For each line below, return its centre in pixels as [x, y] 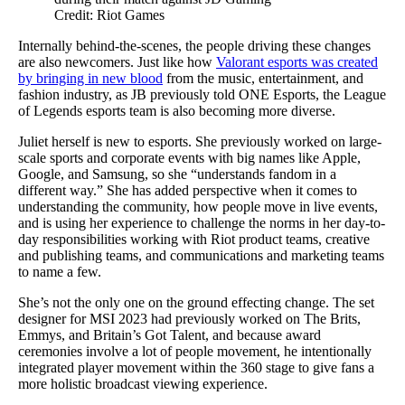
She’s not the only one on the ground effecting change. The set [196, 302]
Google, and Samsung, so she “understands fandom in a [177, 174]
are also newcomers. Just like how [117, 61]
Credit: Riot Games [109, 14]
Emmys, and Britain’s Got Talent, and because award [170, 334]
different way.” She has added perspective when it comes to [188, 190]
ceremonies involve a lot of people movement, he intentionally [195, 351]
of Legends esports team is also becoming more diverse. [177, 110]
